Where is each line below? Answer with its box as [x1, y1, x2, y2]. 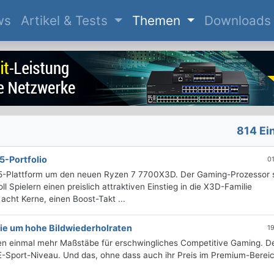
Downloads [204, 13, 272, 29]
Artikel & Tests [20, 13, 111, 29]
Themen [131, 13, 184, 29]
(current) [10, 12, 64, 28]
